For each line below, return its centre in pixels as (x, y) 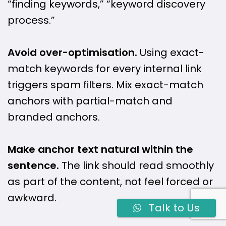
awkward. (32, 198)
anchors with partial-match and (90, 101)
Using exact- (171, 53)
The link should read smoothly (136, 166)
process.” (31, 20)
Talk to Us (174, 208)
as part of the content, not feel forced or (110, 182)
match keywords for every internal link (105, 69)
